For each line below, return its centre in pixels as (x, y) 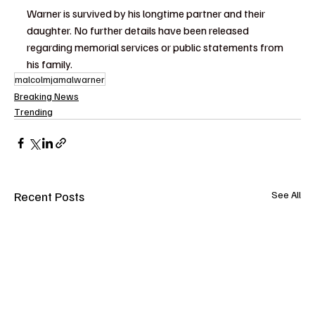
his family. (50, 64)
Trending (33, 112)
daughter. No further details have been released (139, 31)
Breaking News (46, 96)
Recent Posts (49, 197)
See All (286, 195)
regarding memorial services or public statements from (156, 47)
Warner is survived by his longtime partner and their (147, 14)
